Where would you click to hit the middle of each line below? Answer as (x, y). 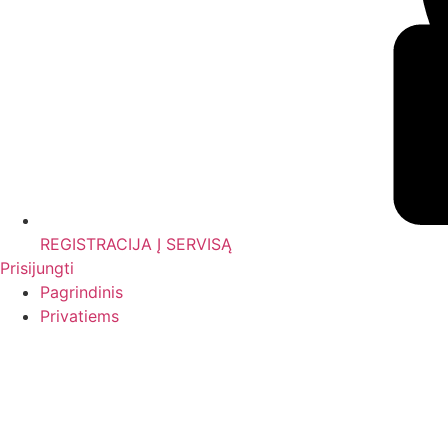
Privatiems (79, 315)
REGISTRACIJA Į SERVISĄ (136, 243)
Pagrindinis (81, 291)
